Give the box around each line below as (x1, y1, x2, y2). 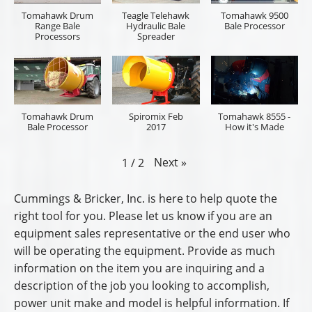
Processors (35, 29, 81, 42)
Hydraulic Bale (126, 19, 186, 32)
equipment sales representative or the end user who (14, 225, 290, 241)
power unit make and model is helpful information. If (14, 295, 289, 311)
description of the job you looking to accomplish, (14, 277, 270, 293)
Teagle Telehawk (122, 8, 190, 22)
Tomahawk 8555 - (218, 110, 291, 123)
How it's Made (224, 120, 284, 134)
